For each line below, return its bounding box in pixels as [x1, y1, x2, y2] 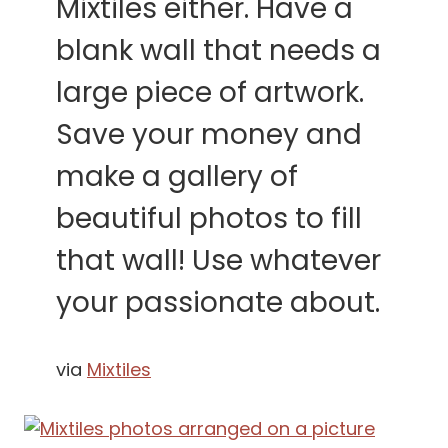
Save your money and [56, 115, 362, 155]
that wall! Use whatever [56, 241, 381, 281]
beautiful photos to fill [56, 199, 362, 239]
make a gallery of [56, 157, 298, 197]
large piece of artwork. [56, 73, 364, 113]
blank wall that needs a [56, 31, 381, 71]
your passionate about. [56, 283, 380, 323]
